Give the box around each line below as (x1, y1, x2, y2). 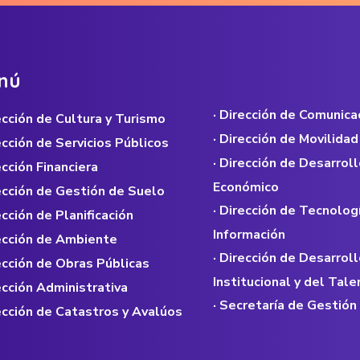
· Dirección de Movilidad (212, 130, 358, 148)
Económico (212, 178, 279, 196)
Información (212, 226, 285, 243)
